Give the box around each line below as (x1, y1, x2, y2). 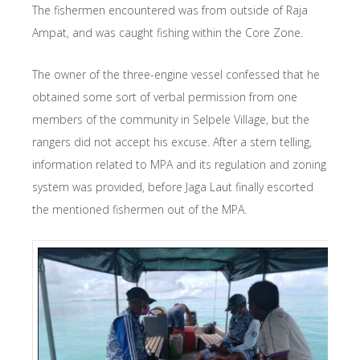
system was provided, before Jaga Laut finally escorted (32, 179, 313, 195)
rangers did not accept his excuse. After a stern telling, (32, 134, 312, 150)
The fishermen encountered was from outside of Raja (32, 2, 308, 18)
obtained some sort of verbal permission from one (32, 89, 297, 105)
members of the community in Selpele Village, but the (32, 112, 309, 128)
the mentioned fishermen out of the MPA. (32, 202, 247, 218)
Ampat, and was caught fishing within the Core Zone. (32, 25, 303, 41)
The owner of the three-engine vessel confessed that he (32, 67, 320, 83)
